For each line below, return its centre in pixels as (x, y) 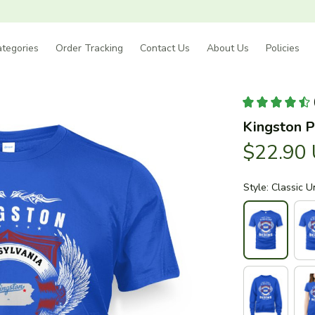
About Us (227, 48)
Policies (282, 48)
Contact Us (165, 48)
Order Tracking (89, 48)
